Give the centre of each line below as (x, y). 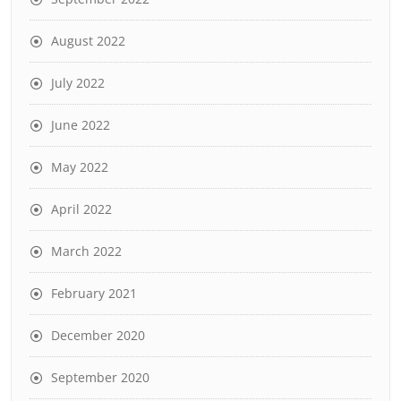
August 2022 (88, 40)
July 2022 (78, 82)
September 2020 (100, 377)
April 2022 (81, 209)
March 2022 (86, 251)
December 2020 (98, 335)
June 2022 (81, 124)
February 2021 (94, 293)
